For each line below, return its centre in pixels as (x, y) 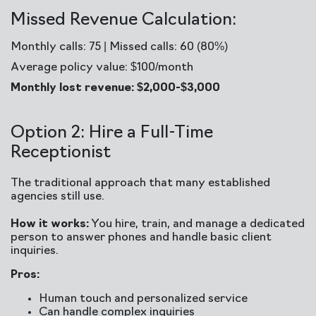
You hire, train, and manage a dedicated (197, 224)
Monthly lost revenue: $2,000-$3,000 (115, 88)
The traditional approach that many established (140, 183)
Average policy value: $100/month (102, 68)
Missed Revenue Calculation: (123, 20)
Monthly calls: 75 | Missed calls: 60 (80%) (119, 47)
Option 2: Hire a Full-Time (112, 133)
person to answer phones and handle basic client (141, 238)
